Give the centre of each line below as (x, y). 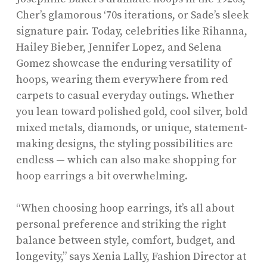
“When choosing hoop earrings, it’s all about (125, 208)
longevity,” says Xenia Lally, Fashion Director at (131, 256)
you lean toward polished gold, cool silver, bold (131, 111)
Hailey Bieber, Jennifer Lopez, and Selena (119, 47)
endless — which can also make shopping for (126, 160)
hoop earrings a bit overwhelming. (103, 176)
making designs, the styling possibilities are (124, 144)
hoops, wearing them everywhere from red (122, 79)
